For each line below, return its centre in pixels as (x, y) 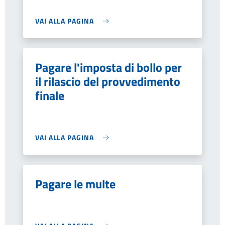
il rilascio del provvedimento (108, 81)
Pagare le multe (75, 184)
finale (50, 95)
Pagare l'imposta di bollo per (108, 67)
